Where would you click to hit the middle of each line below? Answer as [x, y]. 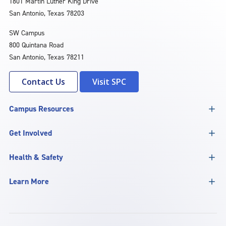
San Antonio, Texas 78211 [47, 58]
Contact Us [43, 82]
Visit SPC [109, 82]
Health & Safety [36, 157]
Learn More [29, 182]
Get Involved [31, 133]
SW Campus [27, 33]
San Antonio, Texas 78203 [47, 14]
